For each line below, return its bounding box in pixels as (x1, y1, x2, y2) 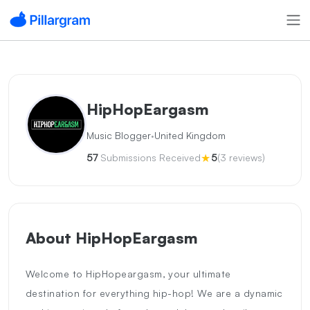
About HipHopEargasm (26, 228, 198, 247)
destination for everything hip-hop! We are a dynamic (26, 286, 283, 299)
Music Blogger (86, 129, 151, 142)
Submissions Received (98, 152, 201, 164)
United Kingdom (154, 129, 226, 142)
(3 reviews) (217, 152, 265, 164)
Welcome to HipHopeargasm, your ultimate (26, 267, 231, 280)
